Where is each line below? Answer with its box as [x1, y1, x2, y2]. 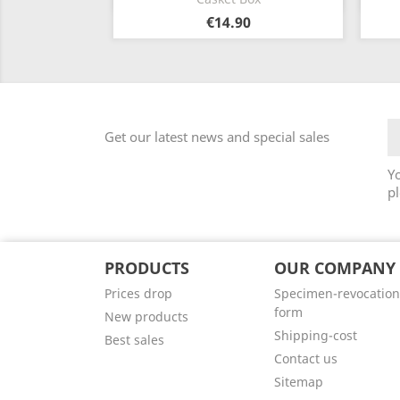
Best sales [104, 331, 164, 349]
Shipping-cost [273, 327, 357, 345]
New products [104, 308, 188, 326]
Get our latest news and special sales [104, 128, 329, 146]
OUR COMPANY [273, 257, 396, 279]
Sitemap [273, 373, 323, 391]
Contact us [273, 350, 337, 368]
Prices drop [104, 285, 172, 303]
